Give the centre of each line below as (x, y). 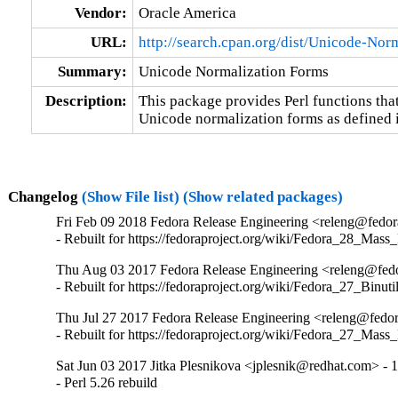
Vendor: (100, 12)
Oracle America (187, 12)
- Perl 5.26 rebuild (107, 383)
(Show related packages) (263, 196)
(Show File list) (130, 196)
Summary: (92, 71)
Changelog (44, 196)
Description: (86, 100)
